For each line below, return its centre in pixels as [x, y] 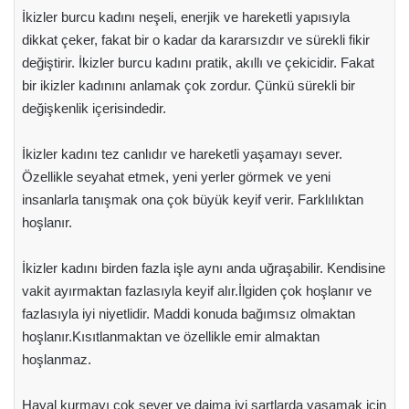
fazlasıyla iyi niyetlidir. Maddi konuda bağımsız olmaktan [188, 313]
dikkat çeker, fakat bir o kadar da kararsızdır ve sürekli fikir [195, 39]
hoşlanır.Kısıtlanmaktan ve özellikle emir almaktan [170, 336]
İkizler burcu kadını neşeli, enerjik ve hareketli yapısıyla [185, 16]
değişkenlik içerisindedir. [94, 108]
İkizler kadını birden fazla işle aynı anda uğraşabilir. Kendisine [203, 267]
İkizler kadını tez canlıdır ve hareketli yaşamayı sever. [182, 153]
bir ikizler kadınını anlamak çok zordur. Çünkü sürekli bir [188, 85]
